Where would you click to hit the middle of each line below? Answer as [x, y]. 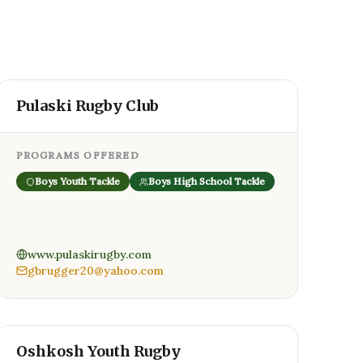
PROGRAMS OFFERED [77, 155]
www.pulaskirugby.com [89, 254]
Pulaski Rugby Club [87, 106]
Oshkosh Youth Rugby [98, 351]
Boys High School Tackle [206, 181]
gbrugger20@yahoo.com [95, 271]
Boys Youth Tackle [77, 181]
